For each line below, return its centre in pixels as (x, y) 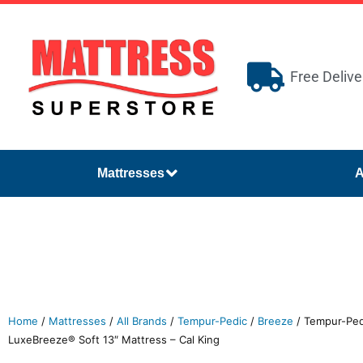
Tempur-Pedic (212, 321)
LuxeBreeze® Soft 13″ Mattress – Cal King (114, 340)
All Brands (142, 321)
